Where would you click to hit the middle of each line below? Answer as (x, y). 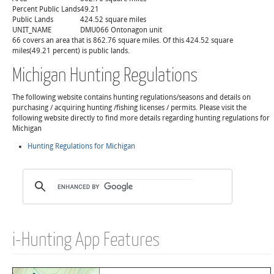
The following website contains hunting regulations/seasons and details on (131, 97)
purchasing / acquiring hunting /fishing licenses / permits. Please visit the (129, 108)
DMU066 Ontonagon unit (121, 30)
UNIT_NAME (32, 30)
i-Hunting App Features (86, 239)
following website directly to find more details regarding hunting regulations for (141, 118)
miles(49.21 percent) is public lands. (71, 51)
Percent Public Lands (46, 9)
